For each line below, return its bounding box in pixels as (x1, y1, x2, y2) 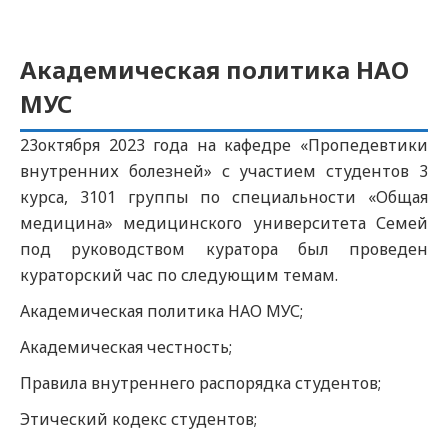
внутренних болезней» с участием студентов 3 (20, 160, 428, 182)
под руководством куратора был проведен (20, 238, 428, 260)
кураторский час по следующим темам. (20, 264, 338, 286)
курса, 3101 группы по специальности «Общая (20, 186, 428, 208)
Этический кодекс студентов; (20, 408, 257, 430)
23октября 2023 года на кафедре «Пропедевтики (20, 134, 428, 156)
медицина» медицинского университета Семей (20, 212, 428, 234)
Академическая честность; (20, 336, 232, 358)
